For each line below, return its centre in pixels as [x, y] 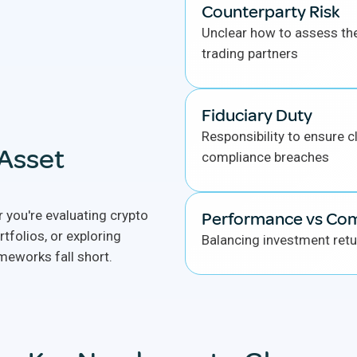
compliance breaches [265, 157]
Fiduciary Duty [257, 116]
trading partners [250, 53]
